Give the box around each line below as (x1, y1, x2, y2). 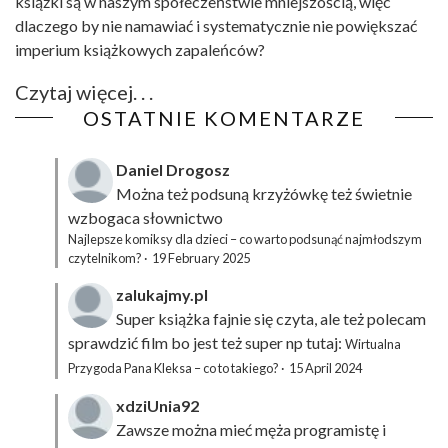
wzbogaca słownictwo (68, 208, 223, 228)
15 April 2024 (289, 360, 362, 377)
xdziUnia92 (116, 396, 199, 416)
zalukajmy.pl (116, 285, 208, 305)
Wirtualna (345, 336, 401, 353)
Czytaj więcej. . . (15, 80, 153, 105)
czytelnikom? (68, 250, 142, 267)
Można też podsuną (116, 184, 252, 204)
